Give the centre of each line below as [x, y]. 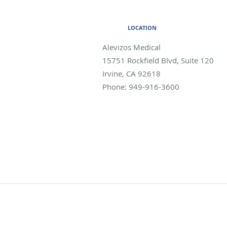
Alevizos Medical [131, 47]
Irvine [112, 73]
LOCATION [142, 27]
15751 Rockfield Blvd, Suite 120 [158, 60]
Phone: [116, 86]
